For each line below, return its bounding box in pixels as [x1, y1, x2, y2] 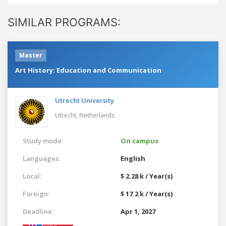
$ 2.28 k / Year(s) [121, 171, 173, 181]
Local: [23, 171, 41, 181]
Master [19, 50, 42, 60]
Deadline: [23, 206, 53, 216]
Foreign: [23, 189, 49, 198]
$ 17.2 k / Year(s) [121, 189, 173, 198]
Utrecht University [55, 95, 114, 105]
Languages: [23, 153, 60, 163]
